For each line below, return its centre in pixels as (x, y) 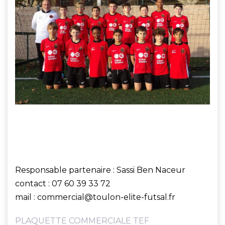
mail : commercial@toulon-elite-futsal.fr (95, 197)
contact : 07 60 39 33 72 (63, 183)
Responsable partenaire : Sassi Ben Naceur (100, 170)
